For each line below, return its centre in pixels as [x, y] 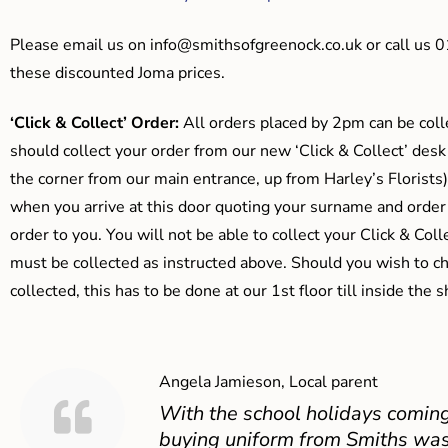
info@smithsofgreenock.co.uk [256, 44]
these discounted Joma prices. [117, 72]
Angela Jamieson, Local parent [269, 382]
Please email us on [80, 44]
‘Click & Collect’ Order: [94, 123]
